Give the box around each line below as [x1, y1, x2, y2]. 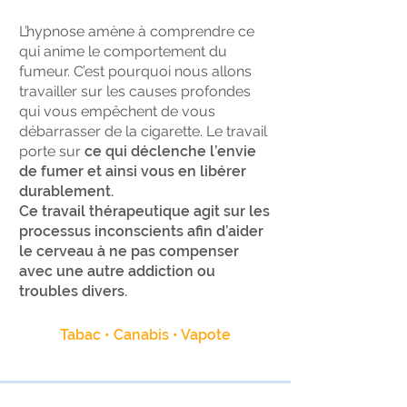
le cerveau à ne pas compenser [19, 243, 239, 260]
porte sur [19, 143, 84, 160]
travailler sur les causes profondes [19, 83, 251, 100]
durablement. [19, 183, 114, 200]
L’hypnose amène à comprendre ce [19, 23, 254, 40]
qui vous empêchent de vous [19, 103, 215, 120]
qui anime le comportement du [19, 43, 227, 60]
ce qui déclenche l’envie [84, 143, 256, 160]
